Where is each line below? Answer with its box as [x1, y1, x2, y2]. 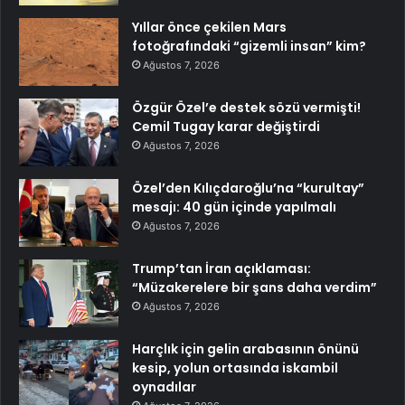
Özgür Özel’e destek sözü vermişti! [132, 98, 361, 117]
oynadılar [132, 377, 196, 396]
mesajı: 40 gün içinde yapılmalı [132, 197, 336, 216]
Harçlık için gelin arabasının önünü [132, 339, 359, 358]
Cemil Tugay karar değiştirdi [132, 117, 320, 136]
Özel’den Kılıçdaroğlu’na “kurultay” [132, 178, 364, 197]
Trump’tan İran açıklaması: [132, 259, 311, 278]
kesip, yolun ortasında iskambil [132, 358, 338, 377]
